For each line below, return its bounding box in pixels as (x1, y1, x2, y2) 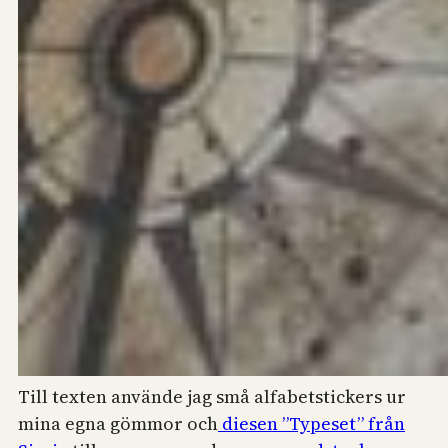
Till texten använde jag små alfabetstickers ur (18, 384, 406, 410)
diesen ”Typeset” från (218, 411, 405, 437)
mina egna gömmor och (18, 411, 218, 437)
